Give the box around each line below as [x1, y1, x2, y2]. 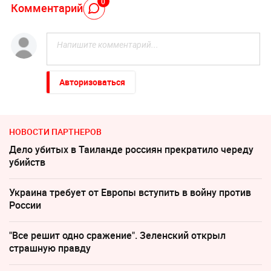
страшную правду [9, 241, 91, 255]
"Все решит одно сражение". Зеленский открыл [9, 229, 226, 243]
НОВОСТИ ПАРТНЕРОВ [9, 126, 102, 138]
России [9, 198, 41, 212]
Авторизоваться [59, 76, 125, 88]
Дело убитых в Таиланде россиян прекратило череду [9, 143, 253, 157]
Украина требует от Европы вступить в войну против [9, 186, 251, 200]
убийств [9, 155, 45, 169]
